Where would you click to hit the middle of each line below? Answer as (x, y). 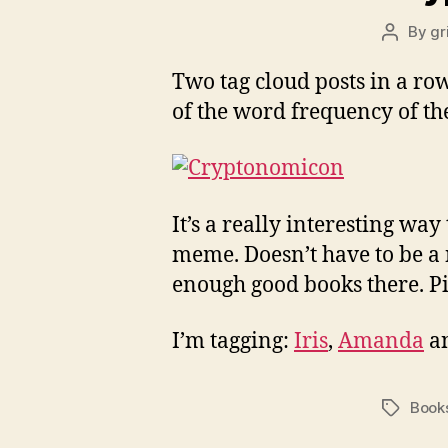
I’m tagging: (233, 341)
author (404, 54)
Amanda (381, 341)
